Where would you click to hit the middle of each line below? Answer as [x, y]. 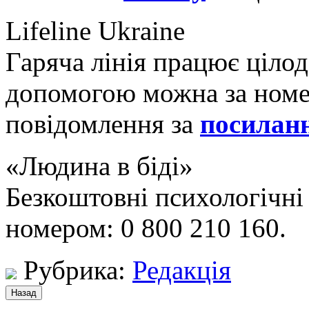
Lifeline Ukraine [95, 30]
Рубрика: [74, 270]
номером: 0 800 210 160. [146, 228]
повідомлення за [103, 123]
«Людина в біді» [99, 166]
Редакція [182, 270]
